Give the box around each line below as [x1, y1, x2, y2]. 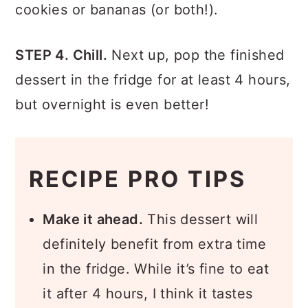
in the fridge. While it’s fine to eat [43, 261, 269, 277]
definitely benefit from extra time [43, 236, 266, 252]
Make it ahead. [43, 211, 143, 228]
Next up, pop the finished [107, 47, 285, 63]
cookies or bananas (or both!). [15, 1, 219, 18]
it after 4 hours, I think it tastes [43, 285, 253, 302]
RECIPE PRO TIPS [29, 166, 247, 192]
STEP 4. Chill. [15, 47, 107, 63]
